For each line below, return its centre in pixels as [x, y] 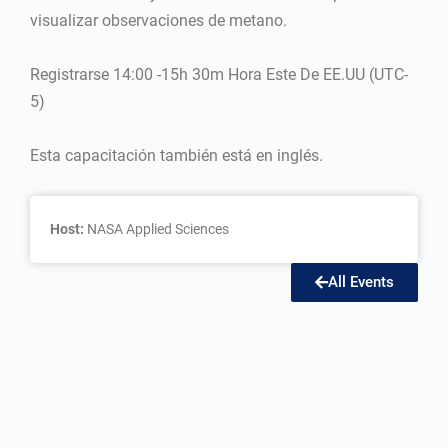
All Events [361, 282]
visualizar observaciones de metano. [158, 20]
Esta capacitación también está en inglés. [176, 155]
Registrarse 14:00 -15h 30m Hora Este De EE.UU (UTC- [219, 74]
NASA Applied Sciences [158, 229]
